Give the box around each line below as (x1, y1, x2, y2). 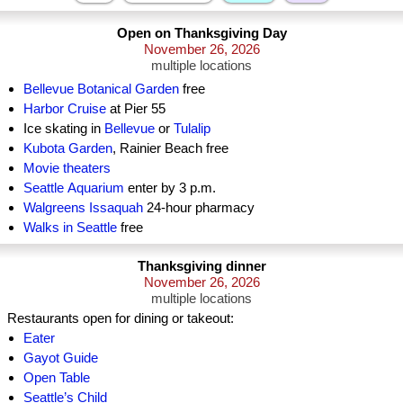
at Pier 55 (106, 101, 166, 116)
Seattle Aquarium (23, 180, 124, 195)
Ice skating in (23, 121, 104, 136)
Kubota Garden (23, 140, 112, 156)
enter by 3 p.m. (124, 180, 216, 195)
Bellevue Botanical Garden (23, 81, 179, 96)
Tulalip (174, 121, 210, 136)
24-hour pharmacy (143, 200, 255, 215)
